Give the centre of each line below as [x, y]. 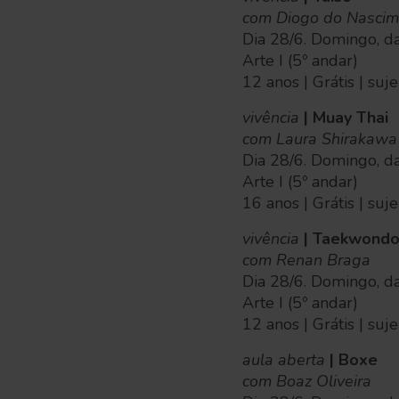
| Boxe [351, 360]
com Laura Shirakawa [320, 139]
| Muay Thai [344, 118]
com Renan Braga [306, 260]
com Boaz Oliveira [307, 381]
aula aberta [284, 360]
